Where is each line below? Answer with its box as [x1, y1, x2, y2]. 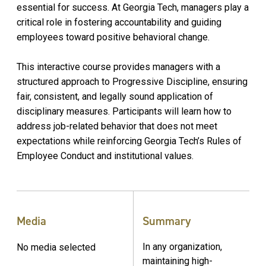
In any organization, [142, 240, 222, 252]
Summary [142, 213, 191, 229]
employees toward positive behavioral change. [17, 31, 210, 43]
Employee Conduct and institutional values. [17, 150, 194, 161]
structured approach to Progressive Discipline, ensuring [17, 75, 248, 87]
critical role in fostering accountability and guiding [17, 16, 221, 28]
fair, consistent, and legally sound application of [17, 90, 213, 102]
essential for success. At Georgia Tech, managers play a [17, 1, 249, 13]
